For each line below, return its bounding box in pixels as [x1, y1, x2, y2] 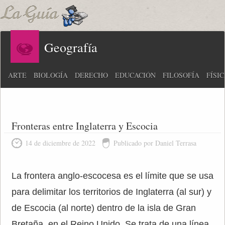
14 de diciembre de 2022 [25, 138, 95, 148]
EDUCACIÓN [115, 70, 156, 80]
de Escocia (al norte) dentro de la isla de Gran [11, 203, 196, 213]
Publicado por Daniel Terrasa [113, 138, 196, 148]
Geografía [44, 39, 97, 56]
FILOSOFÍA [163, 70, 199, 80]
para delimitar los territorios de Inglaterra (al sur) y [11, 187, 211, 197]
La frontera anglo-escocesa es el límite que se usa [11, 171, 213, 181]
